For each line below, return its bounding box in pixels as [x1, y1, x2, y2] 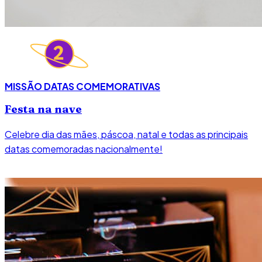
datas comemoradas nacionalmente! [5, 143, 163, 156]
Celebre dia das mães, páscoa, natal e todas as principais [5, 128, 248, 141]
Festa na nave [5, 102, 82, 116]
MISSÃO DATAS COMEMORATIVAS [5, 80, 160, 92]
